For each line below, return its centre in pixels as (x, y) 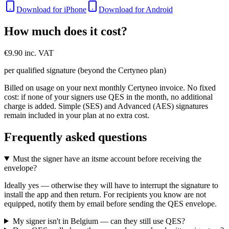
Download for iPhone (51, 10)
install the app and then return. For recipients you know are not (105, 194)
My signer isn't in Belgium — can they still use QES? (99, 221)
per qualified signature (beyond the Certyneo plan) (85, 70)
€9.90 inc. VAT (29, 53)
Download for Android (136, 10)
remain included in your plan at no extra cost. (77, 115)
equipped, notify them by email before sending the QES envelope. (110, 203)
